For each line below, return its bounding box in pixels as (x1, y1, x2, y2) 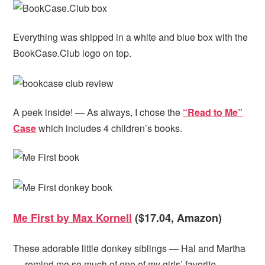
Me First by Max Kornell (13, 209, 132, 225)
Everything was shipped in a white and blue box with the (13, 30, 248, 44)
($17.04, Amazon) (132, 209, 222, 225)
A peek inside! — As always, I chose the (13, 105, 183, 119)
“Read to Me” (183, 105, 243, 119)
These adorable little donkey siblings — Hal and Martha (13, 241, 246, 255)
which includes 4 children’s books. (36, 121, 183, 135)
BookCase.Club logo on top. (13, 46, 132, 60)
